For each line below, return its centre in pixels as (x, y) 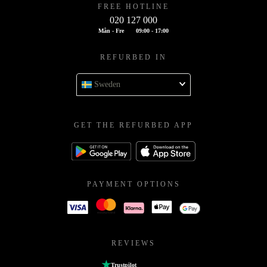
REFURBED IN (133, 58)
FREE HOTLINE (133, 7)
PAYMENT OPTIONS (133, 184)
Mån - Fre (111, 31)
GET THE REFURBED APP (133, 125)
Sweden (107, 85)
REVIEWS (133, 243)
